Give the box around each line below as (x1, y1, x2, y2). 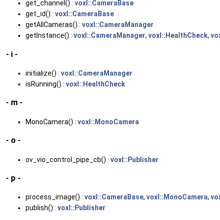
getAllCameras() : (26, 21, 82, 29)
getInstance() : (26, 31, 74, 40)
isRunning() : (26, 80, 66, 88)
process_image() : (26, 193, 84, 201)
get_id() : (26, 10, 55, 18)
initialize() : (26, 69, 61, 77)
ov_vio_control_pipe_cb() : (26, 155, 110, 164)
